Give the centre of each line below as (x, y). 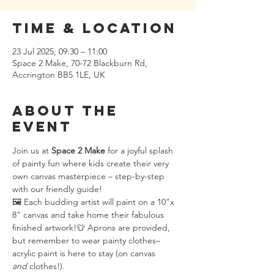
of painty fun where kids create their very (92, 163)
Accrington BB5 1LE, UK (59, 75)
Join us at (32, 150)
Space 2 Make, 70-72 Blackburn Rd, (80, 63)
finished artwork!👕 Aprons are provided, (92, 228)
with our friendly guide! (57, 189)
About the (65, 111)
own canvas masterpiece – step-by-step (90, 176)
